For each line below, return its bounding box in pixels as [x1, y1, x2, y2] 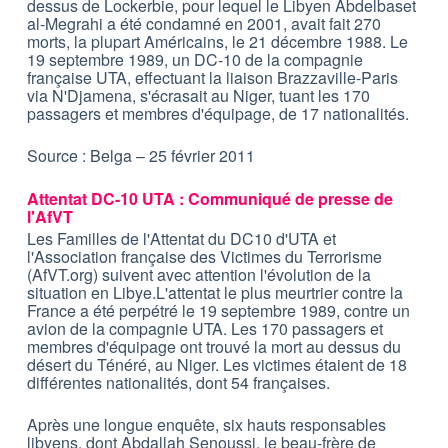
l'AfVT [26, 205, 73, 229]
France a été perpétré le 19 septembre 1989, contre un [26, 299, 410, 323]
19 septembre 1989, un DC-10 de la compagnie [26, 48, 363, 72]
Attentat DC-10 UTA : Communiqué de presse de [26, 187, 393, 211]
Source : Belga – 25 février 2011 [26, 144, 255, 168]
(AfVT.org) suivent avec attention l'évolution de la [26, 263, 371, 287]
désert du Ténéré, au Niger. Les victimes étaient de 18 [26, 353, 407, 377]
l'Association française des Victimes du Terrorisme [26, 245, 382, 269]
